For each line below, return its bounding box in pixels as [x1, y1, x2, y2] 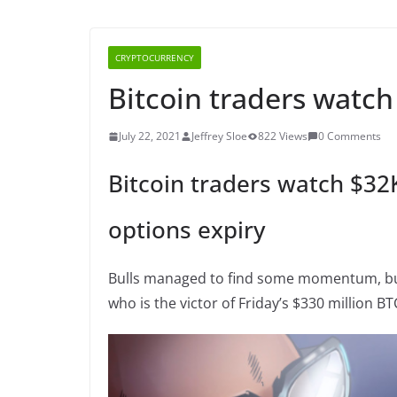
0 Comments [318, 128, 381, 144]
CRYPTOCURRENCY [115, 51, 194, 64]
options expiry [108, 214, 265, 245]
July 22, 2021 [119, 128, 181, 144]
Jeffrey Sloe [191, 128, 247, 144]
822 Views [258, 128, 307, 144]
